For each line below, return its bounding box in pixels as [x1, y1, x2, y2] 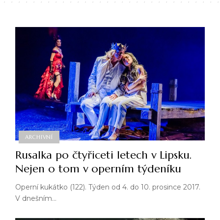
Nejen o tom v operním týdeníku [15, 162, 181, 176]
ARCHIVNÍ [25, 133, 53, 140]
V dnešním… [15, 194, 56, 203]
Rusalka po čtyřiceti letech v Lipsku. [15, 148, 192, 162]
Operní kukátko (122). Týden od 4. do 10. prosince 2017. [15, 183, 200, 192]
